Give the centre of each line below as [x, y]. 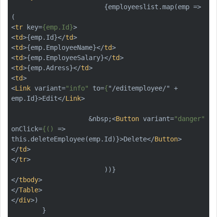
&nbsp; [100, 118]
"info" [77, 88]
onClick [25, 129]
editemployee [139, 88]
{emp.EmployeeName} [62, 47]
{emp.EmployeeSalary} [65, 57]
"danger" [189, 118]
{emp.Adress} [50, 68]
